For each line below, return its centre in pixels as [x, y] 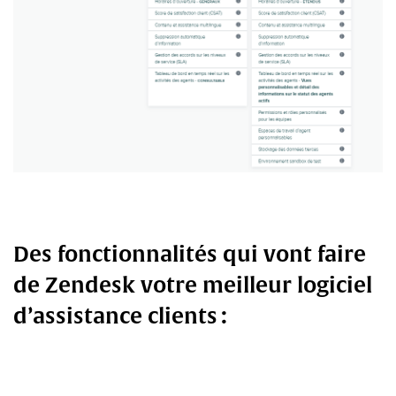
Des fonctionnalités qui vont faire [190, 254]
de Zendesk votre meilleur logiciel [193, 285]
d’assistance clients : [123, 316]
